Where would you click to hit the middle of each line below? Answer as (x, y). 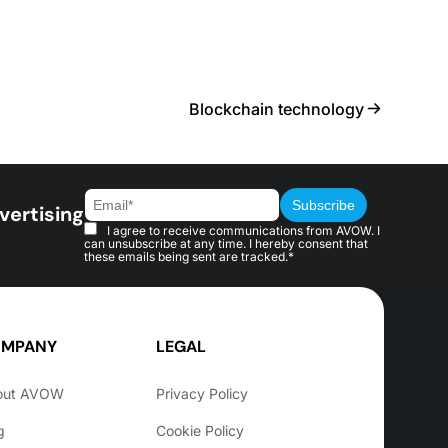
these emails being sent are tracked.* (189, 256)
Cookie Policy (200, 430)
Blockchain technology (276, 108)
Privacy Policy (202, 393)
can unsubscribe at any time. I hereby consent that (226, 243)
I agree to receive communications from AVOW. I (243, 230)
